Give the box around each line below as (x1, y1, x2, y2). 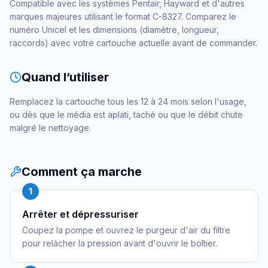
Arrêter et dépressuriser (22, 208, 139, 220)
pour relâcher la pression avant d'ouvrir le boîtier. (22, 238, 217, 248)
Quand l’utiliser (22, 70, 109, 84)
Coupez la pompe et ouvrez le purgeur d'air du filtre (22, 225, 230, 235)
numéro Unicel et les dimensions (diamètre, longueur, (10, 25, 219, 35)
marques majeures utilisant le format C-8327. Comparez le (10, 11, 236, 22)
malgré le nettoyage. (10, 123, 91, 133)
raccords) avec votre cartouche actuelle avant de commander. (10, 38, 257, 48)
